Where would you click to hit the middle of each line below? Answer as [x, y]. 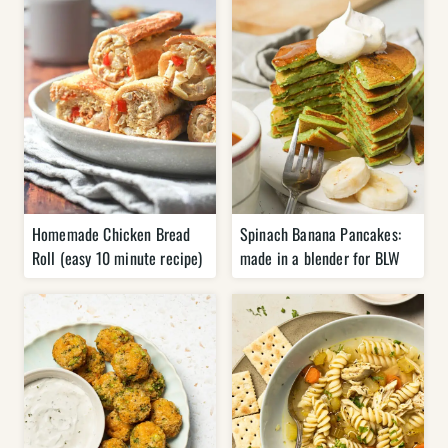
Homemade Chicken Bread [111, 234]
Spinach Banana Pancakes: [320, 234]
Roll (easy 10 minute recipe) [117, 258]
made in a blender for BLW [320, 258]
